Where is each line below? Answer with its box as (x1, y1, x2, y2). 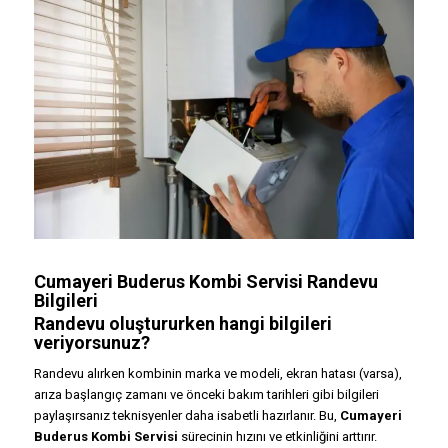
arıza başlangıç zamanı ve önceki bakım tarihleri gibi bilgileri (33, 387, 379, 403)
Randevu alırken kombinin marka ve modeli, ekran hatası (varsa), (33, 366, 402, 382)
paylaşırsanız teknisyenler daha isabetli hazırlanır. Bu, (33, 408, 340, 424)
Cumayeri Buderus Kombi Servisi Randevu (33, 271, 378, 293)
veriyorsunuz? (33, 332, 150, 354)
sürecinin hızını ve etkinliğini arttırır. (177, 429, 377, 445)
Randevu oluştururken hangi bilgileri (33, 313, 332, 335)
